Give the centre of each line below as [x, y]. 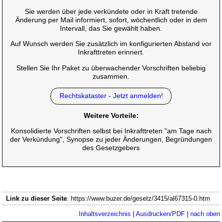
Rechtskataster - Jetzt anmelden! [111, 96]
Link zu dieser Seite [36, 199]
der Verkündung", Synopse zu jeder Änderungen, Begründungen [111, 139]
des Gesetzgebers [111, 148]
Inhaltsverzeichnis [105, 214]
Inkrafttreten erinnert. [111, 52]
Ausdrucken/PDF [160, 214]
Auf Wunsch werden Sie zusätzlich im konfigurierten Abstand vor [111, 44]
